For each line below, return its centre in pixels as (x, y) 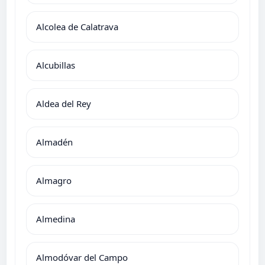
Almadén (54, 142)
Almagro (54, 180)
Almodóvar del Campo (82, 257)
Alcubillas (56, 65)
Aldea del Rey (64, 103)
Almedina (56, 219)
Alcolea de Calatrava (77, 26)
